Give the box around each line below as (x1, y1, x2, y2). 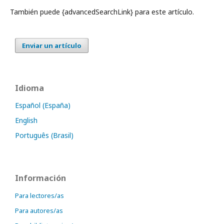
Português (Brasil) (15, 130, 73, 140)
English (15, 115, 37, 125)
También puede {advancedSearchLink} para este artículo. (10, 7, 194, 16)
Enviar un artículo (22, 41, 81, 50)
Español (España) (15, 100, 70, 110)
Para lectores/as (15, 191, 64, 200)
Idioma (15, 82, 44, 93)
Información (15, 172, 66, 183)
